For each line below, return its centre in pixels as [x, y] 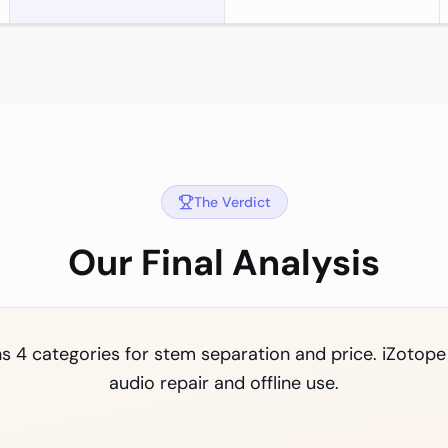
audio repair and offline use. [224, 383]
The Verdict [232, 202]
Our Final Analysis [224, 262]
